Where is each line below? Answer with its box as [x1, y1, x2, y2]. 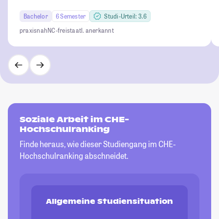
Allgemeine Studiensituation [46, 197, 173, 206]
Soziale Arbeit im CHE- [20, 114, 129, 125]
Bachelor [23, 12, 48, 21]
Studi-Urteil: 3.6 [104, 12, 147, 21]
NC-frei [47, 26, 67, 35]
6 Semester [55, 12, 86, 21]
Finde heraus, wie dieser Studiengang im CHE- [20, 139, 175, 150]
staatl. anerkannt [66, 26, 114, 35]
